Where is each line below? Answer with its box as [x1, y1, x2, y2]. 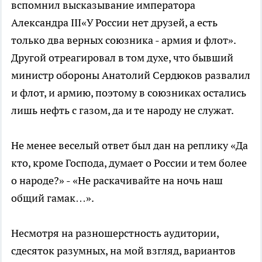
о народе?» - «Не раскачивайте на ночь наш [11, 174, 223, 187]
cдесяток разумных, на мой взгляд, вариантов [11, 244, 236, 257]
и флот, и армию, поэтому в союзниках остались [11, 86, 246, 99]
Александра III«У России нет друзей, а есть [11, 16, 218, 29]
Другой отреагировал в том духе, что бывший [11, 51, 233, 64]
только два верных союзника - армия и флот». [11, 33, 236, 47]
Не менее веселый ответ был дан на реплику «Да [11, 139, 248, 152]
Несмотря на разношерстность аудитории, [11, 226, 219, 240]
